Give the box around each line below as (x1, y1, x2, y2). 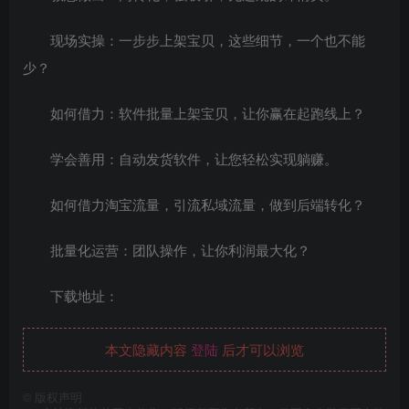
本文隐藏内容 (105, 340, 191, 360)
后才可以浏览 (218, 340, 304, 360)
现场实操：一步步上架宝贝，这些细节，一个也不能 (50, 30, 365, 50)
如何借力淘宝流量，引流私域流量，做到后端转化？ (50, 194, 365, 215)
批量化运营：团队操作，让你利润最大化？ (50, 240, 310, 260)
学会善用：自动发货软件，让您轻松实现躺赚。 (50, 149, 338, 169)
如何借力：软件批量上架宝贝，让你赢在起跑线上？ (50, 103, 365, 123)
